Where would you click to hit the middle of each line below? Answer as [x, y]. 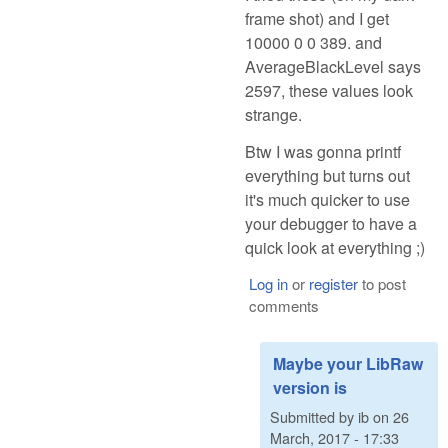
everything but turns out [327, 175]
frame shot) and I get [317, 19]
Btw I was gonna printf [323, 151]
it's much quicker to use [327, 199]
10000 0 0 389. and [313, 43]
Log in [268, 283]
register [333, 283]
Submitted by [314, 417]
